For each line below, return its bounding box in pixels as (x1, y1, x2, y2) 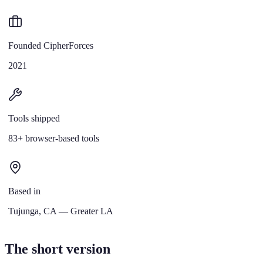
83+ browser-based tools (8, 133, 99, 143)
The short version (5, 241, 110, 257)
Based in (8, 186, 41, 196)
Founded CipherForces (8, 40, 93, 50)
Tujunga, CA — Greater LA (8, 205, 113, 216)
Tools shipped (8, 113, 60, 123)
